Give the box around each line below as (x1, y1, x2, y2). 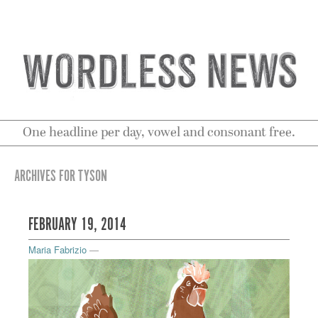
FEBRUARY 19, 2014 (28, 214, 126, 237)
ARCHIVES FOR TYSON (14, 166, 107, 187)
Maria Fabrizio (28, 243, 87, 257)
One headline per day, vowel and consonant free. (23, 126, 295, 141)
